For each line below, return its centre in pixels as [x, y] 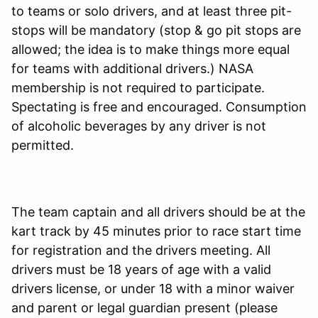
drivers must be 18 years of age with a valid [141, 270]
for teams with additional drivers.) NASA [132, 69]
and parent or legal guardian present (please [144, 308]
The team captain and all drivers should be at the [158, 212]
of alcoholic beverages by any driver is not [139, 126]
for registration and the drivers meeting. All [141, 251]
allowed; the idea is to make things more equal [150, 50]
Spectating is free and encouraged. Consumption [159, 107]
